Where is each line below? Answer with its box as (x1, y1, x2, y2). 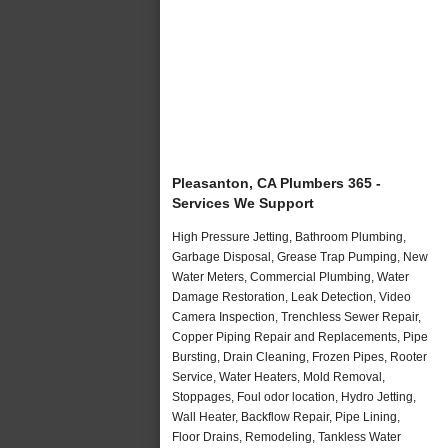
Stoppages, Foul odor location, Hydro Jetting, (172, 389, 416, 404)
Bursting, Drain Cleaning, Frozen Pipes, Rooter (172, 349, 427, 364)
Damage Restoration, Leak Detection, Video (172, 289, 411, 304)
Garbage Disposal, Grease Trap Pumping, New (172, 249, 428, 264)
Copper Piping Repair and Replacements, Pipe (172, 329, 428, 344)
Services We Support (172, 194, 314, 211)
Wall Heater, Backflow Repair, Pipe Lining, (172, 409, 400, 424)
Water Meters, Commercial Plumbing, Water (172, 269, 409, 284)
